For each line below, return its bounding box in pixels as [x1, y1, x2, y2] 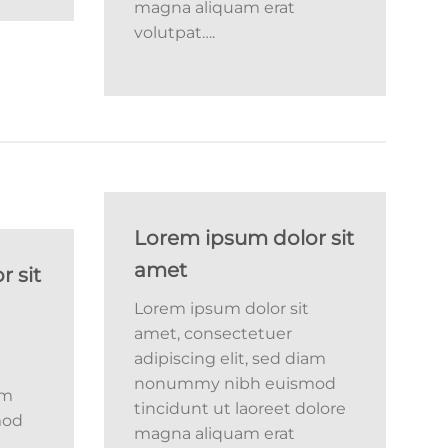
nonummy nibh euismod [133, 373, 336, 393]
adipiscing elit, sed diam [133, 348, 326, 368]
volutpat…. [133, 23, 215, 42]
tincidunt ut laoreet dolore [133, 398, 346, 418]
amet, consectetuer [133, 323, 292, 343]
